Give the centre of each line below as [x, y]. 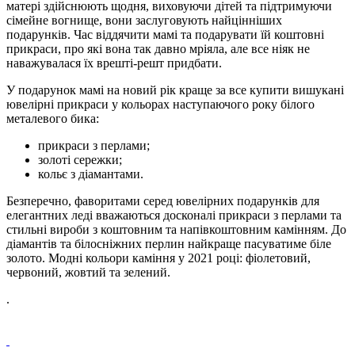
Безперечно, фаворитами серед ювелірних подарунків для [163, 200]
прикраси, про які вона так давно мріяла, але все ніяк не [158, 48]
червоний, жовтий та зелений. [88, 272]
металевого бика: [53, 118]
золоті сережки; [80, 159]
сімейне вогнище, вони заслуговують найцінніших [144, 20]
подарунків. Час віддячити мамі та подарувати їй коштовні [165, 34]
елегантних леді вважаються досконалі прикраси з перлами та [174, 215]
